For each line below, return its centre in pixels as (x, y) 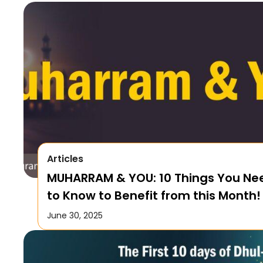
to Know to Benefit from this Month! (154, 195)
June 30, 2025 (75, 215)
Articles (65, 159)
